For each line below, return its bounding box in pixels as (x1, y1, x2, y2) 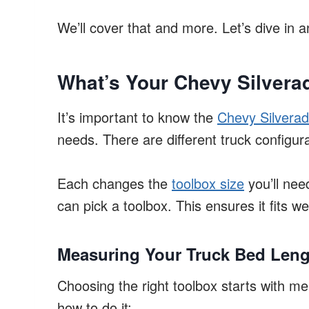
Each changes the (57, 173, 172, 194)
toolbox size (172, 173, 244, 194)
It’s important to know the (57, 107, 217, 128)
